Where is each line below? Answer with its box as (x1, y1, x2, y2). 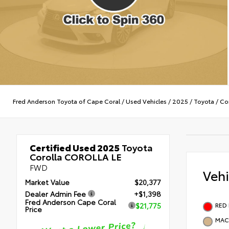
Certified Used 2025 (30, 140, 120, 154)
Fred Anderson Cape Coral (25, 197, 116, 208)
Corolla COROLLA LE (30, 149, 122, 163)
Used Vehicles (126, 97, 167, 106)
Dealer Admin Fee (25, 189, 86, 199)
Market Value (25, 177, 70, 188)
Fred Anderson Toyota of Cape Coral (13, 97, 120, 106)
